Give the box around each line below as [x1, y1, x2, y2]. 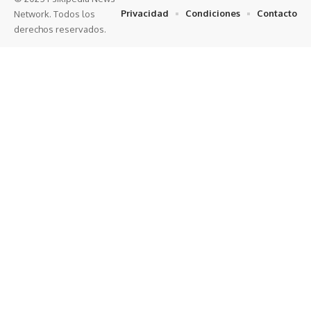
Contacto [257, 8, 297, 19]
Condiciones [185, 8, 240, 19]
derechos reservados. [14, 23, 106, 35]
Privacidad [121, 8, 169, 19]
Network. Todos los [14, 8, 95, 19]
